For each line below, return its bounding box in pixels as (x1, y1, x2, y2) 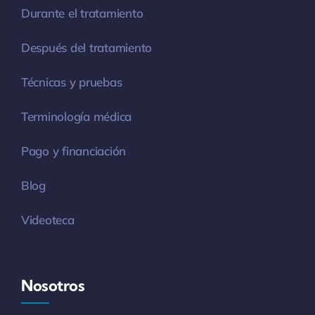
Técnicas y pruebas (20, 75, 122, 90)
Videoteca (20, 212, 75, 228)
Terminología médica (20, 109, 132, 124)
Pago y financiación (20, 143, 127, 159)
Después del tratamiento (20, 40, 153, 56)
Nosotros (20, 276, 85, 296)
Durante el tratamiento (20, 6, 143, 21)
